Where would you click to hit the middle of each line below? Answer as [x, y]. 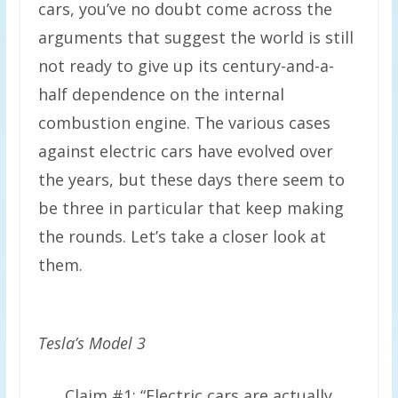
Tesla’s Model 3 [92, 343]
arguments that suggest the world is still [195, 37]
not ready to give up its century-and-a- [186, 66]
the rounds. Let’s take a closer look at [182, 236]
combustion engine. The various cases [184, 123]
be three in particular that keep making [191, 208]
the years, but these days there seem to [191, 179]
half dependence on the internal [161, 94]
